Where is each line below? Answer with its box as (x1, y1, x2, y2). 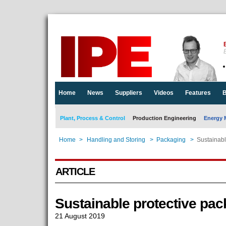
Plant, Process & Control (60, 115, 125, 121)
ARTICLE (55, 166, 95, 177)
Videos (153, 89, 174, 96)
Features (185, 89, 211, 96)
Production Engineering (132, 115, 196, 121)
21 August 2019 (54, 212, 105, 220)
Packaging (156, 136, 186, 143)
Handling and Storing (86, 136, 145, 143)
